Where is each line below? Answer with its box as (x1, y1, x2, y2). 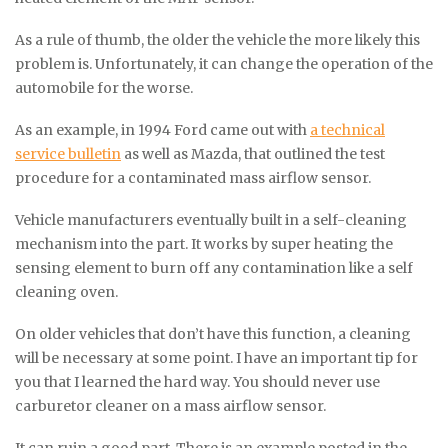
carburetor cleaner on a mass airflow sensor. (15, 396, 326, 415)
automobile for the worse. (15, 78, 193, 97)
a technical (310, 120, 385, 139)
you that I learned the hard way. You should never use (15, 372, 380, 391)
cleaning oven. (15, 282, 118, 301)
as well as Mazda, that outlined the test (121, 144, 385, 163)
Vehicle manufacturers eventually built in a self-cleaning (15, 210, 407, 229)
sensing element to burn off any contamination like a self (15, 258, 413, 277)
